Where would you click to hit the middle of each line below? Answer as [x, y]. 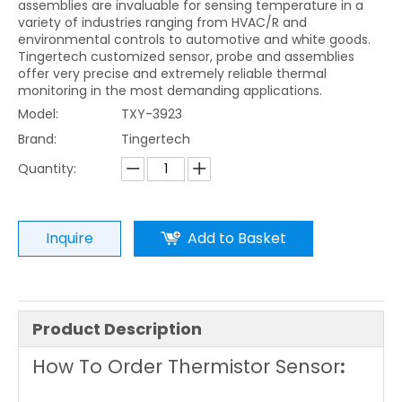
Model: [38, 114]
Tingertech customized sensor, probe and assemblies [186, 57]
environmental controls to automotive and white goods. [194, 39]
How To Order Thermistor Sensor [186, 367]
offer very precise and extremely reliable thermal [172, 74]
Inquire [70, 238]
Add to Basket [237, 238]
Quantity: [47, 169]
